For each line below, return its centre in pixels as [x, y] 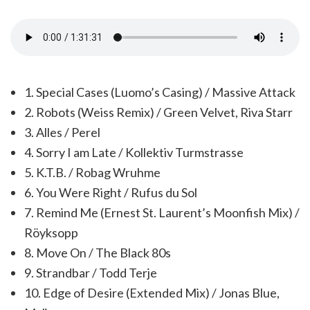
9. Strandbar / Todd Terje [91, 272]
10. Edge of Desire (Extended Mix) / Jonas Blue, [152, 292]
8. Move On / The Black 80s [98, 252]
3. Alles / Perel [62, 132]
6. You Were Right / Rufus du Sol [111, 192]
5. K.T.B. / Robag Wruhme [92, 172]
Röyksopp [51, 232]
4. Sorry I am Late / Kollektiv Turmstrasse [134, 152]
